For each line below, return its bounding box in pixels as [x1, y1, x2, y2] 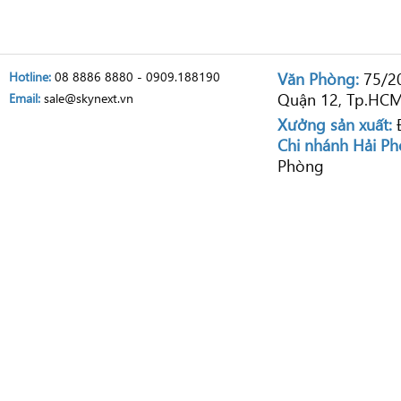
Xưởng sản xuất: [277, 114, 392, 134]
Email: [9, 90, 40, 107]
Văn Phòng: [277, 68, 359, 89]
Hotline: [9, 68, 51, 85]
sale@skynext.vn [40, 90, 133, 107]
